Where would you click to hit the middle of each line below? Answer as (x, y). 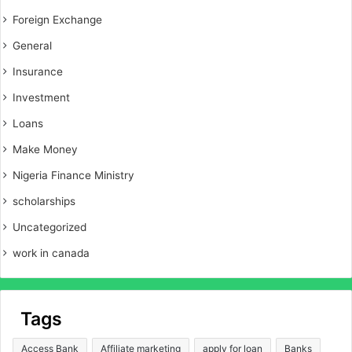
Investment (41, 98)
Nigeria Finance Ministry (73, 176)
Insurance (38, 72)
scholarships (44, 202)
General (32, 46)
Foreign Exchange (57, 20)
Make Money (45, 150)
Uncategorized (49, 227)
